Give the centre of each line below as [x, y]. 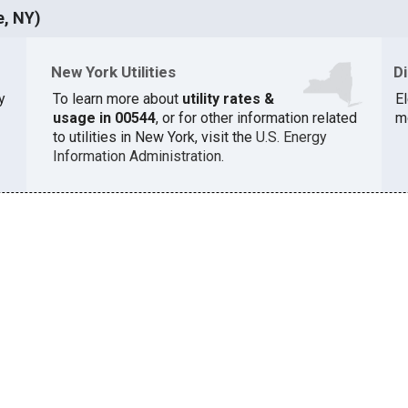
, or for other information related [256, 118]
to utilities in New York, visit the [154, 138]
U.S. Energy [291, 138]
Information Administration [137, 157]
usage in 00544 [104, 118]
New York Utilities [113, 71]
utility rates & [228, 99]
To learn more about [117, 99]
